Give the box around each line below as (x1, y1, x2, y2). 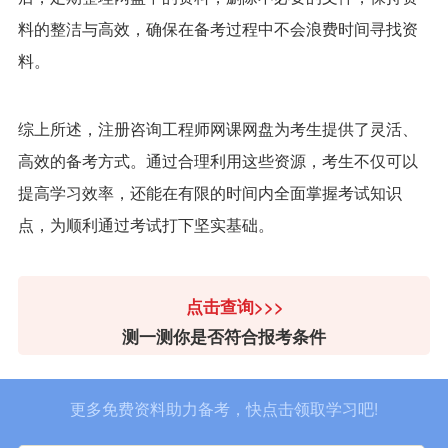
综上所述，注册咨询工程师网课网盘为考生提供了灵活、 (17, 117, 418, 140)
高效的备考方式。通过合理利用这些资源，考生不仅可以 (17, 149, 418, 172)
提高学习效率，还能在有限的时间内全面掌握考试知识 (17, 181, 402, 204)
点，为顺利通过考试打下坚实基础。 (17, 213, 274, 236)
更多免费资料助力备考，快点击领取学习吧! (70, 396, 378, 419)
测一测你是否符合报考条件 (122, 323, 326, 348)
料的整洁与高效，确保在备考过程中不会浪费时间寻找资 (17, 17, 418, 40)
